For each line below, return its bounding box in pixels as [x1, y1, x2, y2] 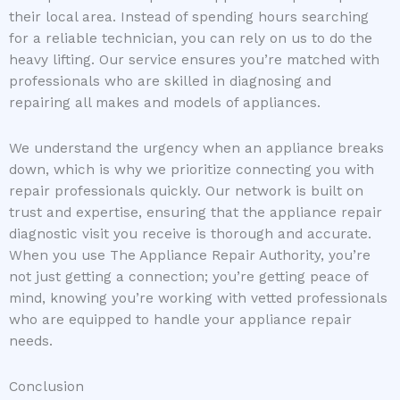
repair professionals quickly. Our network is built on [9, 183, 363, 200]
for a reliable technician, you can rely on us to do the [9, 30, 372, 47]
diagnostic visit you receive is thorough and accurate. [9, 226, 371, 243]
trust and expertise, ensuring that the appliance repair [9, 204, 382, 221]
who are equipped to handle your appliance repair [9, 312, 352, 329]
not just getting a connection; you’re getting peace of [9, 269, 368, 286]
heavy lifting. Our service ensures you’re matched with [9, 52, 379, 69]
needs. [9, 333, 53, 350]
